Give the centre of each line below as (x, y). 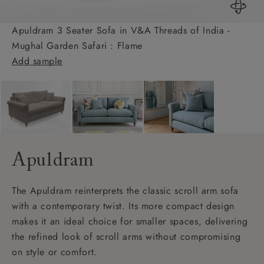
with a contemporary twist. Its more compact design (123, 206)
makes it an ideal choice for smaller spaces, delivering (130, 221)
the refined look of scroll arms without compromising (126, 236)
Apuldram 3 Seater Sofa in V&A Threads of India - (121, 30)
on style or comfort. (55, 252)
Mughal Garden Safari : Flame (77, 45)
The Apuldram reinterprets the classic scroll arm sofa (125, 190)
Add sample (37, 61)
